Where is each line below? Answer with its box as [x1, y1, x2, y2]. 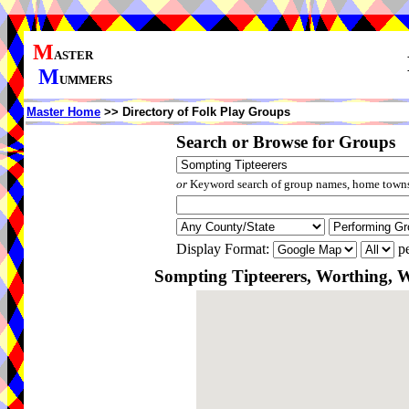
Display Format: [175, 241, 273, 257]
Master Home [26, 105, 100, 119]
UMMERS [59, 73, 112, 87]
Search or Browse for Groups [175, 132, 395, 152]
